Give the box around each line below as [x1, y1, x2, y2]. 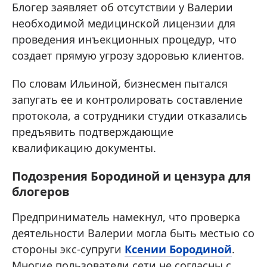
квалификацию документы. [12, 141, 156, 156]
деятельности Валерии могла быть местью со [12, 226, 254, 241]
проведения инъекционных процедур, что [12, 32, 237, 47]
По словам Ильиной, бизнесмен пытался [12, 76, 228, 91]
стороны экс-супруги [12, 242, 125, 257]
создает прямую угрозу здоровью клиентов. [12, 48, 244, 63]
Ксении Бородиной [125, 242, 232, 257]
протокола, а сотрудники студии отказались [12, 108, 247, 123]
